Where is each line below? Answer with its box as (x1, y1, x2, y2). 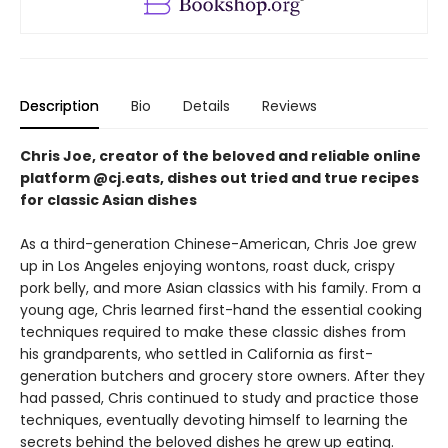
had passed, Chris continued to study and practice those (20, 388, 419, 409)
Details (183, 96, 230, 117)
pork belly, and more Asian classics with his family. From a (20, 278, 421, 299)
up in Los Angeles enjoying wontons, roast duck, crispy (20, 256, 395, 277)
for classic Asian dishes (20, 190, 197, 211)
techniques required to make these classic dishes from (20, 322, 406, 343)
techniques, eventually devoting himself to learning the (20, 410, 408, 431)
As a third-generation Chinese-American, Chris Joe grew (20, 234, 416, 255)
